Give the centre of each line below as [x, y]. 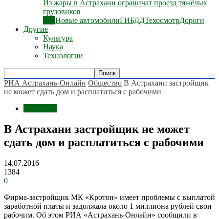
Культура [58, 38]
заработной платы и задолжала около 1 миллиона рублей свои [108, 206]
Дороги [192, 20]
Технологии [63, 55]
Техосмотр [162, 20]
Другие [36, 29]
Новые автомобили [88, 20]
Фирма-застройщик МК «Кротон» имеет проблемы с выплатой [109, 197]
